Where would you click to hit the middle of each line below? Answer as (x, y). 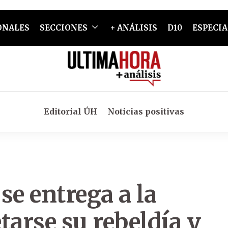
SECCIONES (63, 28)
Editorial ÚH (70, 111)
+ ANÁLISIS (134, 28)
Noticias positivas (146, 111)
